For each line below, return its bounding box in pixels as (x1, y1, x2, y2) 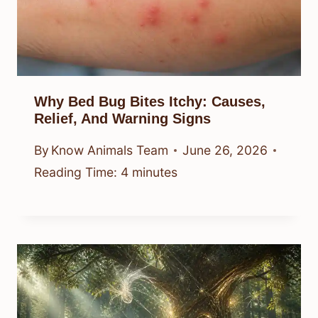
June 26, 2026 (182, 143, 268, 158)
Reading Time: (34, 165, 117, 180)
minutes (132, 165, 177, 180)
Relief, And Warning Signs (34, 110, 211, 126)
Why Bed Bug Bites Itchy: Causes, (34, 93, 265, 109)
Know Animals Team (51, 143, 169, 158)
